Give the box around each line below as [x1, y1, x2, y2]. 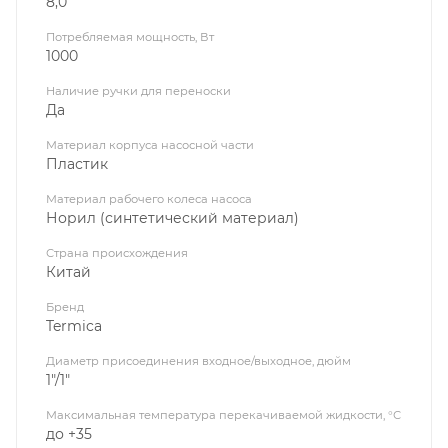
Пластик [46, 154, 108, 173]
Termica [46, 316, 102, 335]
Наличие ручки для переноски [46, 83, 231, 98]
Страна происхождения [46, 245, 188, 260]
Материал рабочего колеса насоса [46, 191, 252, 206]
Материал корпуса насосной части [46, 137, 254, 152]
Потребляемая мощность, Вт [46, 29, 214, 44]
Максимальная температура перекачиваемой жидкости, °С [46, 407, 401, 422]
